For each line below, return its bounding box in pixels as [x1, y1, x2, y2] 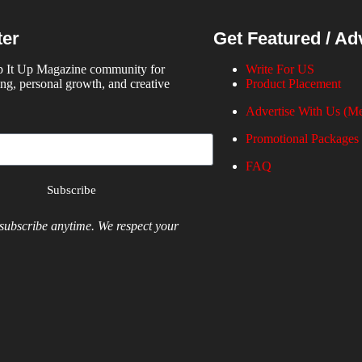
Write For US [245, 62, 314, 77]
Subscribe [47, 183, 97, 196]
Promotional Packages [245, 132, 359, 146]
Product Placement [245, 77, 341, 91]
